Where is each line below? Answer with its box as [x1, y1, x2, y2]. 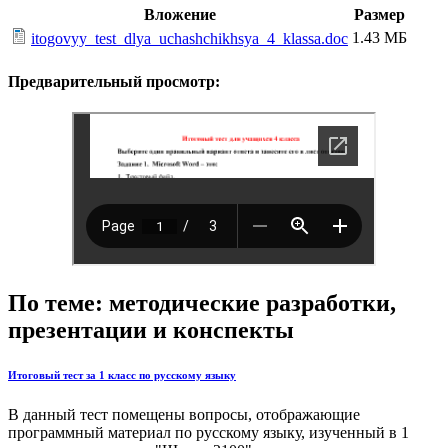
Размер [354, 6, 405, 24]
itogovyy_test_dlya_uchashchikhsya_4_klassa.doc [31, 30, 348, 48]
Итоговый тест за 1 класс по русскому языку [8, 368, 236, 381]
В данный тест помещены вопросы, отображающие [8, 405, 360, 423]
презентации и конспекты [8, 316, 294, 343]
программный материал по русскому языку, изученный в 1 [8, 423, 409, 441]
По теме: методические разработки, [8, 289, 396, 316]
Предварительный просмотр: [8, 72, 220, 90]
